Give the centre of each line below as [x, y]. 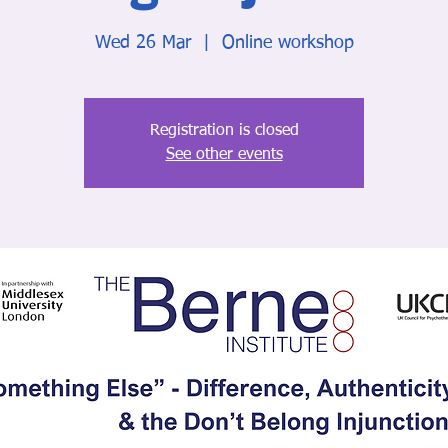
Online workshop [287, 43]
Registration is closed [224, 131]
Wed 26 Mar [142, 43]
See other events [224, 155]
